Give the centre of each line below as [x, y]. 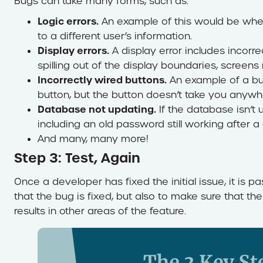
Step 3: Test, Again [77, 158]
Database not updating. [97, 109]
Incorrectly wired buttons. [102, 80]
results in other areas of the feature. [100, 211]
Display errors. [73, 50]
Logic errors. [68, 21]
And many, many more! [93, 139]
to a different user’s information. [115, 36]
